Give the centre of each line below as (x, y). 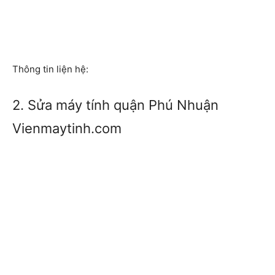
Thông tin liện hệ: (50, 69)
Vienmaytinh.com (67, 129)
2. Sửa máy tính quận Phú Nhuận (115, 105)
